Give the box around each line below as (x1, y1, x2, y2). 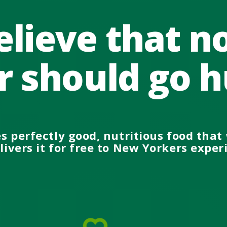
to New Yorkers (94, 140, 191, 155)
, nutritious (96, 128, 164, 143)
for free (45, 140, 94, 155)
